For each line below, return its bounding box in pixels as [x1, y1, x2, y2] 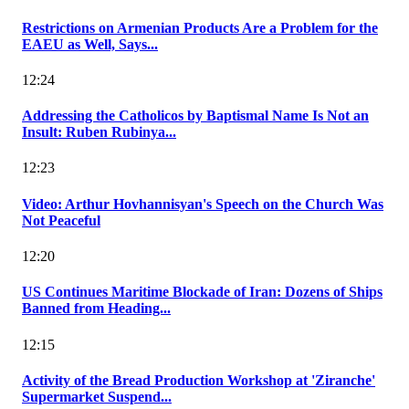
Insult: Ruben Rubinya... [22, 124, 176, 141]
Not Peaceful [22, 212, 100, 228]
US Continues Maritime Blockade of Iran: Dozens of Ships [22, 284, 383, 300]
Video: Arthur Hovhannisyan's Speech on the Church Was [22, 195, 383, 212]
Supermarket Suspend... [22, 388, 172, 404]
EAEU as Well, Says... [22, 36, 158, 52]
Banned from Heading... [22, 300, 171, 317]
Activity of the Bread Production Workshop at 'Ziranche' [22, 372, 375, 388]
